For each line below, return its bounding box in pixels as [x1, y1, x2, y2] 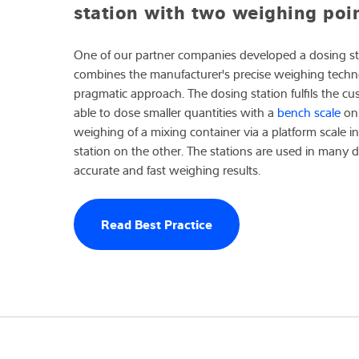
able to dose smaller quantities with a [74, 103, 277, 122]
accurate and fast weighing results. [74, 161, 260, 179]
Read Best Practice [101, 215, 212, 233]
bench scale [277, 103, 341, 122]
